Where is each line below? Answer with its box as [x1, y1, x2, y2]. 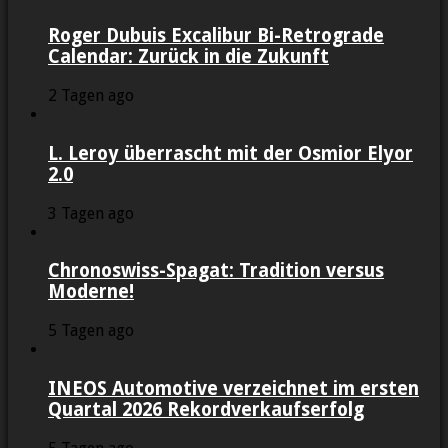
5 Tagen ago [48, 321, 134, 341]
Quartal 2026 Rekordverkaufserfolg [48, 398, 364, 420]
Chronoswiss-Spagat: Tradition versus [48, 260, 384, 282]
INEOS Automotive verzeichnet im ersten [48, 377, 419, 399]
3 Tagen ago [48, 203, 134, 223]
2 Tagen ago [48, 86, 134, 106]
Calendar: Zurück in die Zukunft [48, 46, 329, 68]
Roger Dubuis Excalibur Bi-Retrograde [48, 25, 384, 47]
